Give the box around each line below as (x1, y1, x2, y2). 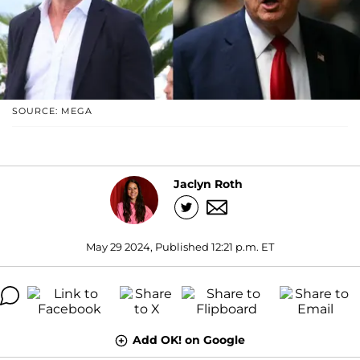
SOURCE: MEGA (12, 104, 92, 117)
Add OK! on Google (133, 332, 245, 347)
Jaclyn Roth (173, 177, 243, 192)
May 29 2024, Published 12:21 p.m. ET (86, 239, 274, 253)
